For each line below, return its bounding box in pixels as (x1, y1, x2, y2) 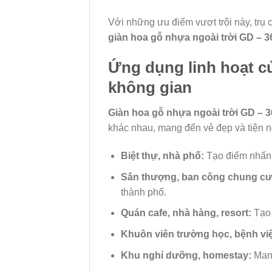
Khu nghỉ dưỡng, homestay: (120, 250, 251, 260)
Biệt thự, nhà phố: (120, 151, 204, 161)
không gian (108, 78, 192, 96)
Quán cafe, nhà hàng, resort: (120, 208, 251, 219)
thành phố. (120, 186, 166, 197)
